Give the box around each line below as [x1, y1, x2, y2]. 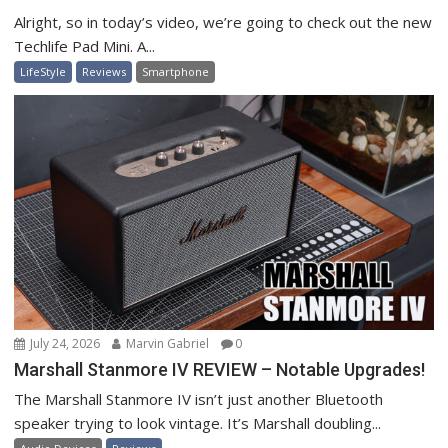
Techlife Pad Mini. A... [14, 35, 156, 56]
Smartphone [142, 63, 210, 79]
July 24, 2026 [27, 335, 101, 353]
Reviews [82, 63, 127, 79]
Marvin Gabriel [123, 335, 210, 353]
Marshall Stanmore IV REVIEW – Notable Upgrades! [14, 359, 426, 381]
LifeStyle [20, 63, 67, 79]
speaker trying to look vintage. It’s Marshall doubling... [14, 413, 382, 434]
